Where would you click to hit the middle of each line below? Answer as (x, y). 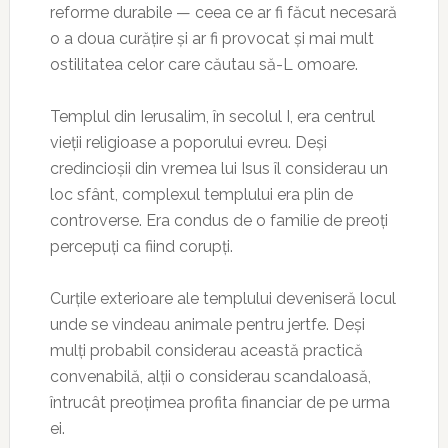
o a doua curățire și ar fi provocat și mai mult (211, 38)
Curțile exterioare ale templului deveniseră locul (222, 298)
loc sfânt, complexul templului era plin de (201, 194)
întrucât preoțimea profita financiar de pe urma (219, 402)
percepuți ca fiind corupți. (141, 246)
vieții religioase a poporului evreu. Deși (188, 142)
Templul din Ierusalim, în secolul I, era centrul (212, 116)
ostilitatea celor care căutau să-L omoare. (203, 64)
